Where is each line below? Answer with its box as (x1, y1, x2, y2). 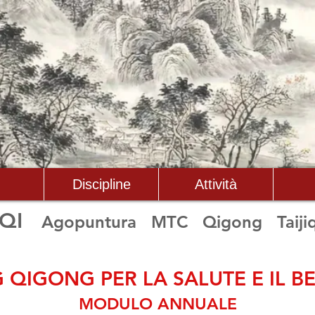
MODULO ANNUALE (78, 294, 237, 314)
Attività (195, 176, 237, 192)
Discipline (72, 176, 131, 192)
